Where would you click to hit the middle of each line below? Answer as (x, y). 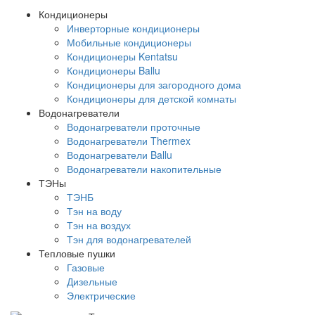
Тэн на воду (94, 211)
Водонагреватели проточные (134, 127)
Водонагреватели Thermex (129, 141)
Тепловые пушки (77, 253)
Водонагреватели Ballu (120, 155)
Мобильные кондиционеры (129, 43)
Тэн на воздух (99, 225)
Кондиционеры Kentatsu (122, 57)
